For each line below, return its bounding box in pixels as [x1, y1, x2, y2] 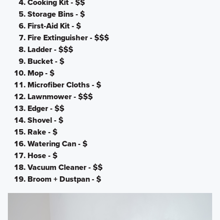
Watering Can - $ [27, 137, 87, 149]
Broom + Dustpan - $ [27, 173, 101, 185]
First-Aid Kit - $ [27, 20, 81, 31]
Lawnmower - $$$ [27, 90, 93, 102]
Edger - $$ [27, 102, 64, 114]
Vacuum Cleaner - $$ [27, 161, 103, 173]
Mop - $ [27, 67, 55, 79]
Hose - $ [27, 149, 57, 161]
